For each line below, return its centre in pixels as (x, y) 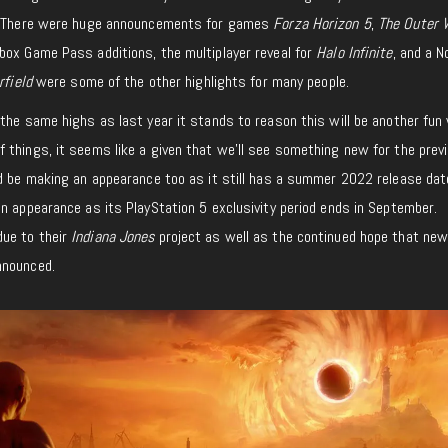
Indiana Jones (113, 236)
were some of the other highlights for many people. (190, 81)
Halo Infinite (354, 52)
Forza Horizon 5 (322, 23)
